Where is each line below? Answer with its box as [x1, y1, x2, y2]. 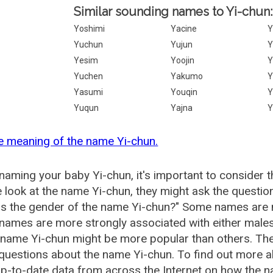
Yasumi [74, 87, 104, 97]
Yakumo [171, 71, 204, 81]
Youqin [171, 87, 198, 97]
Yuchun [74, 40, 104, 49]
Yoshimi [74, 24, 105, 34]
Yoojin [171, 55, 195, 65]
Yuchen [74, 71, 104, 81]
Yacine [171, 24, 197, 34]
